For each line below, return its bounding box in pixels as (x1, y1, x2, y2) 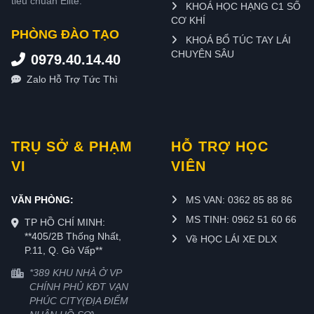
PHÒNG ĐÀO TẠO (11, 27, 119, 41)
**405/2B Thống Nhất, (25, 231, 121, 242)
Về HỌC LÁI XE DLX (183, 233, 277, 245)
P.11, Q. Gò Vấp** (25, 245, 102, 256)
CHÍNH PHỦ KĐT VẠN (29, 281, 128, 292)
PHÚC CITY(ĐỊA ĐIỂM (29, 295, 128, 306)
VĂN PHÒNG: (11, 194, 74, 205)
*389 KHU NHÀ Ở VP (29, 267, 121, 278)
